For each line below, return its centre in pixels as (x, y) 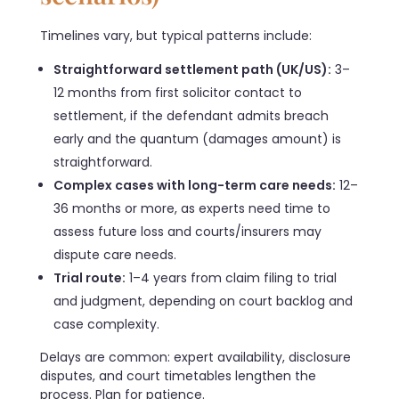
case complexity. (107, 324)
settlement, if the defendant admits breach (191, 115)
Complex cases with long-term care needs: (195, 185)
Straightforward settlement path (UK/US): (193, 69)
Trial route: (90, 277)
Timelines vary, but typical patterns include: (176, 35)
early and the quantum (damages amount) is (198, 138)
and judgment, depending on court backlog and (204, 301)
